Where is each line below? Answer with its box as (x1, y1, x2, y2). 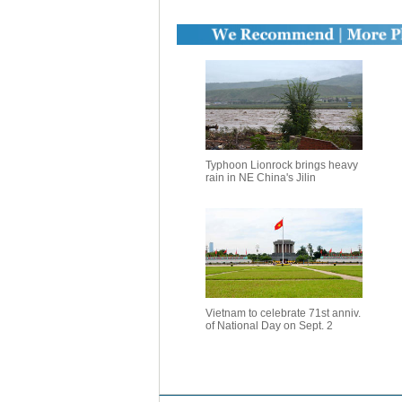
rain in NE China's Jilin (205, 171, 316, 184)
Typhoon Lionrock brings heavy (205, 159, 358, 171)
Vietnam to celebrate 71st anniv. (205, 307, 361, 319)
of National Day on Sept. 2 (205, 319, 333, 332)
